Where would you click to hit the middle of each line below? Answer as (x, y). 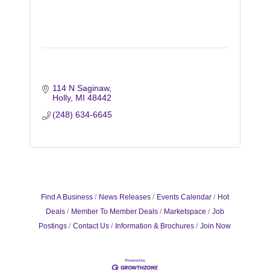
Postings (53, 226)
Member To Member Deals (114, 211)
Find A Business (67, 197)
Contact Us (91, 226)
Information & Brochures (155, 226)
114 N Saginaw (81, 88)
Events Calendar (184, 197)
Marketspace (185, 211)
